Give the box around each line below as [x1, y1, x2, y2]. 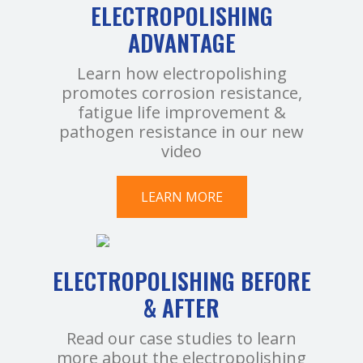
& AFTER [143, 290, 220, 324]
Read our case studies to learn [66, 327, 297, 349]
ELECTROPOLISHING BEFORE [52, 263, 311, 297]
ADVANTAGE [127, 25, 236, 59]
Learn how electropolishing [76, 62, 287, 84]
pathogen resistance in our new [59, 120, 304, 143]
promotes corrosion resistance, [61, 81, 302, 104]
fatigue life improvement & [77, 100, 286, 123]
